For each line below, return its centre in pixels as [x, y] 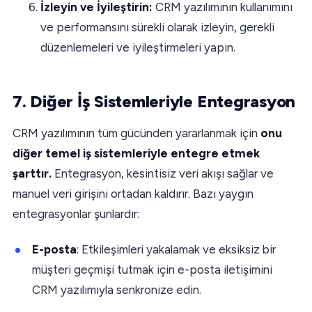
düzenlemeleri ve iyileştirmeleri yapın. [138, 47]
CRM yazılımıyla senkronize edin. [117, 289]
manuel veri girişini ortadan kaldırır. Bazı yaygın [133, 193]
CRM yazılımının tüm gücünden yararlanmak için [136, 133]
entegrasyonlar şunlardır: [76, 213]
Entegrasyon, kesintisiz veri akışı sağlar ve [164, 173]
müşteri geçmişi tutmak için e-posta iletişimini [152, 269]
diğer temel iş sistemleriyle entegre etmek [136, 153]
